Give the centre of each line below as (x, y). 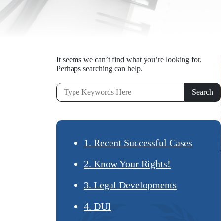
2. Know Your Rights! (127, 164)
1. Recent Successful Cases (138, 143)
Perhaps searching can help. (99, 68)
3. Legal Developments (130, 185)
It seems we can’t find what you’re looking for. (129, 59)
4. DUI (97, 206)
